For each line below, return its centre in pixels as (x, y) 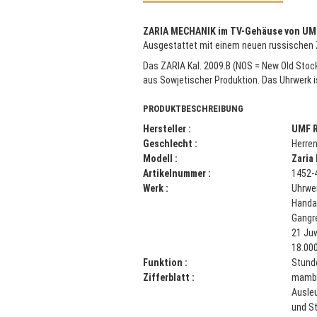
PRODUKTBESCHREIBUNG (193, 109)
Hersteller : (167, 129)
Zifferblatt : (169, 277)
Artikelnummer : (177, 173)
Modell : (160, 158)
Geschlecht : (170, 144)
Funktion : (165, 263)
